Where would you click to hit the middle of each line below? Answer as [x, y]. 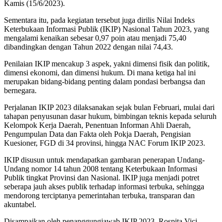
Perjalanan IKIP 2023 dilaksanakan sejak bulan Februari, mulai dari [109, 107]
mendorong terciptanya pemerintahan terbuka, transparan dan [99, 195]
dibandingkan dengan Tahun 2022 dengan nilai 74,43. [88, 47]
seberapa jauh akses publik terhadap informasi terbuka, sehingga [104, 186]
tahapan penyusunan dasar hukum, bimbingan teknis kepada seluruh [110, 116]
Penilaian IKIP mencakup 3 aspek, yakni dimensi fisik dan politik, [107, 63]
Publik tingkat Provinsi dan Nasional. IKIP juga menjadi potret [102, 177]
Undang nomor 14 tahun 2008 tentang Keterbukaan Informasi [101, 168]
